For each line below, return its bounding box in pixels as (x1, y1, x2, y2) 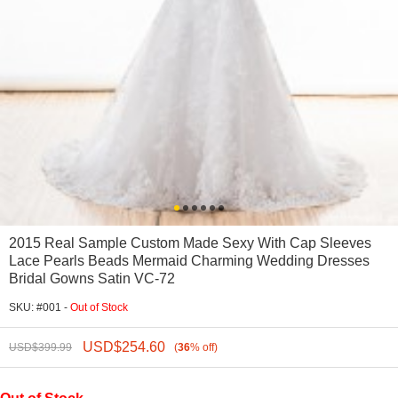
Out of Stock (70, 300, 128, 314)
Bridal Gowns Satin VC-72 (9, 270, 175, 286)
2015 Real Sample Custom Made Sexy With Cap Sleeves (9, 235, 371, 251)
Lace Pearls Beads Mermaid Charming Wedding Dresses (9, 252, 370, 268)
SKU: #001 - (9, 300, 70, 314)
